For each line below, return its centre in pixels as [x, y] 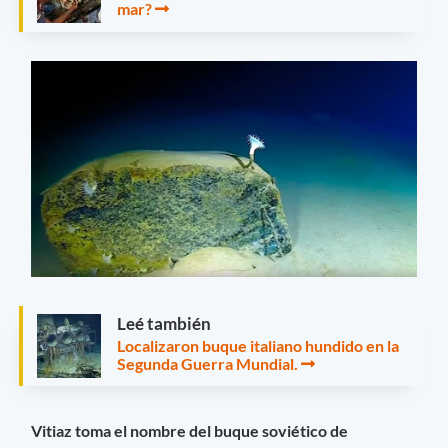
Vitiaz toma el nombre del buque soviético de [190, 431]
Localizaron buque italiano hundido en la [258, 346]
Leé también [164, 324]
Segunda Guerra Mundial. [207, 364]
